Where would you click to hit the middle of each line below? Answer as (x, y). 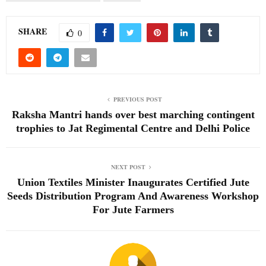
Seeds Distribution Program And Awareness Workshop (133, 196)
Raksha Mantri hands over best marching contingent (133, 114)
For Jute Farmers (133, 209)
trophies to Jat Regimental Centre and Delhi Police (133, 128)
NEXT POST (128, 167)
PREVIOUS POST (138, 99)
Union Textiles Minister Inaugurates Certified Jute (133, 182)
